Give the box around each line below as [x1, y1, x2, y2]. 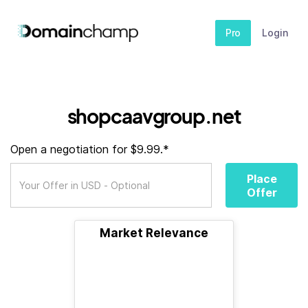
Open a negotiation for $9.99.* [10, 142, 169, 156]
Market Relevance [100, 226, 208, 240]
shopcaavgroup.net [67, 104, 241, 128]
